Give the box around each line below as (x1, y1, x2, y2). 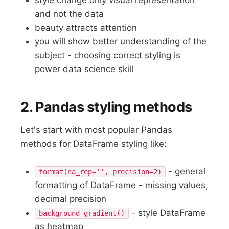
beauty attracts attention (35, 22, 138, 33)
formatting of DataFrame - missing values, (35, 179, 209, 190)
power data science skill (35, 63, 134, 74)
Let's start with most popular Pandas (20, 124, 173, 135)
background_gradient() (39, 209, 125, 217)
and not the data (35, 8, 104, 19)
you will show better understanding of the (35, 36, 207, 47)
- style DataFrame (129, 207, 206, 218)
